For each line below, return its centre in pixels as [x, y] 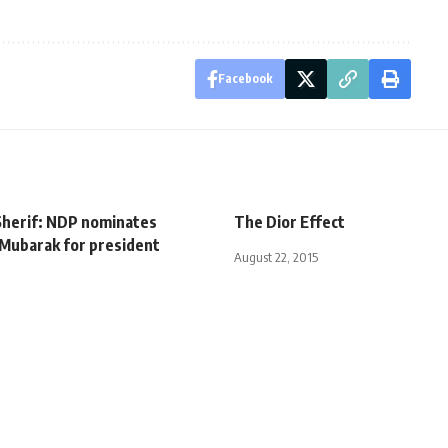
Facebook [245, 78]
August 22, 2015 [276, 256]
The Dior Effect [289, 221]
